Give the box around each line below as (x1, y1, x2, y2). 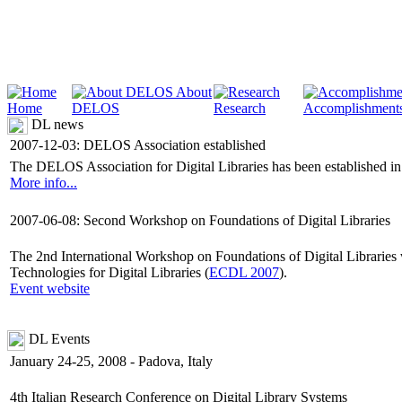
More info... (10, 175, 77, 191)
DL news (28, 117, 83, 132)
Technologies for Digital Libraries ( (10, 265, 209, 281)
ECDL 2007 (209, 265, 279, 281)
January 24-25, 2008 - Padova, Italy (10, 354, 213, 370)
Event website (10, 281, 90, 297)
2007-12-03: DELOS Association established (10, 137, 266, 153)
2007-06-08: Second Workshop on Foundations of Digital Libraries (10, 213, 390, 229)
